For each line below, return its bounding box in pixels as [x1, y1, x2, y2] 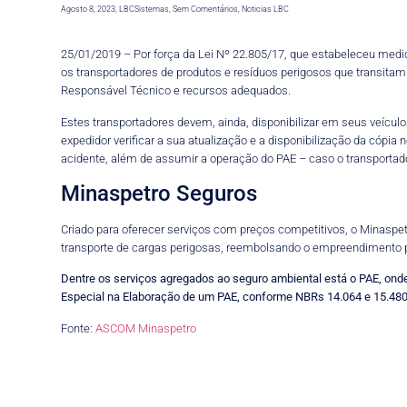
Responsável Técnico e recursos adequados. [61, 84, 292, 98]
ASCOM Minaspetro [95, 321, 197, 335]
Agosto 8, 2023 [61, 3, 116, 14]
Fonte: [61, 321, 96, 335]
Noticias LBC [242, 3, 290, 14]
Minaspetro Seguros [61, 180, 258, 206]
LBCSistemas [119, 3, 170, 14]
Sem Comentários [171, 3, 239, 14]
